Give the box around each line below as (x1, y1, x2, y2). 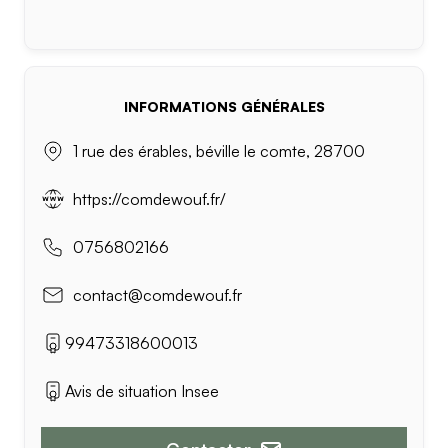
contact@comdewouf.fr (73, 285, 242, 305)
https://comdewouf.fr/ (73, 189, 226, 209)
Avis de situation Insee (65, 381, 219, 401)
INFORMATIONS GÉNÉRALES (123, 98, 325, 115)
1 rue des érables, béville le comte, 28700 (73, 141, 365, 161)
